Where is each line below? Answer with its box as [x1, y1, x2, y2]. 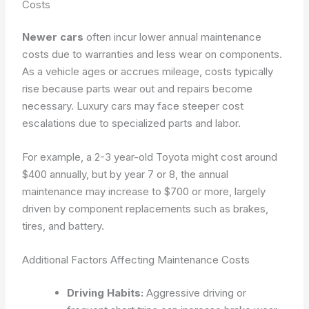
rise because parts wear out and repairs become [22, 82, 253, 95]
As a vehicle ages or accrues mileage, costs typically [22, 65, 274, 78]
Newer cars [22, 30, 84, 43]
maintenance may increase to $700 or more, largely [22, 185, 266, 198]
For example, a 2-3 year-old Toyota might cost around [22, 150, 278, 163]
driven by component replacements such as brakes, [22, 202, 269, 215]
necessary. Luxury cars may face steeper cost [22, 99, 244, 112]
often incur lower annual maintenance [83, 30, 262, 43]
